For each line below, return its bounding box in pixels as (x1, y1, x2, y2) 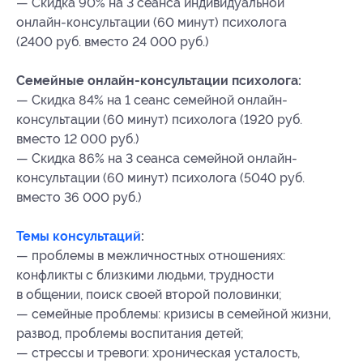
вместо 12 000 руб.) (16, 131, 139, 147)
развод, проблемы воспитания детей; (16, 326, 244, 342)
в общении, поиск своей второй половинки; (16, 287, 282, 303)
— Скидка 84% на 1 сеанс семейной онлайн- (16, 92, 288, 109)
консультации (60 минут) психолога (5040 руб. (16, 170, 305, 186)
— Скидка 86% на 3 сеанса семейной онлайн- (16, 151, 297, 167)
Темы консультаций (16, 228, 141, 245)
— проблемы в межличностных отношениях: (16, 248, 285, 264)
